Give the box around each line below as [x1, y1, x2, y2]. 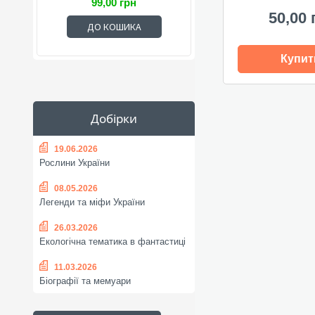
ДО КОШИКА [86, 20, 141, 33]
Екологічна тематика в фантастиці [39, 236, 186, 247]
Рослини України [39, 157, 110, 169]
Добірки [91, 110, 137, 127]
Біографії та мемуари [39, 276, 131, 287]
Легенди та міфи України [39, 197, 145, 208]
